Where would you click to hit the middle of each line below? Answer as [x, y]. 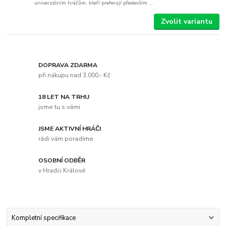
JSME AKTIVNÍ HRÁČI [70, 129]
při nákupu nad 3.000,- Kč [75, 75]
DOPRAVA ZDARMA [68, 65]
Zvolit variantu [186, 22]
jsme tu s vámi [60, 107]
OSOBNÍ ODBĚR [62, 160]
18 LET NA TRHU [64, 97]
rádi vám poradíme [66, 138]
